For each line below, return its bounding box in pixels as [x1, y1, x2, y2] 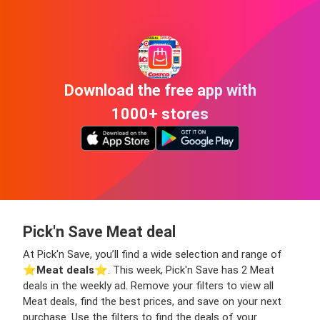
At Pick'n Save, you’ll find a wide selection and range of [23, 248, 282, 261]
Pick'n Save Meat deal [23, 223, 176, 241]
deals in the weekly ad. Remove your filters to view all [23, 279, 274, 293]
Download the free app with [64, 81, 256, 99]
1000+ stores [111, 104, 209, 123]
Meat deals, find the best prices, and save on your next [23, 295, 281, 309]
